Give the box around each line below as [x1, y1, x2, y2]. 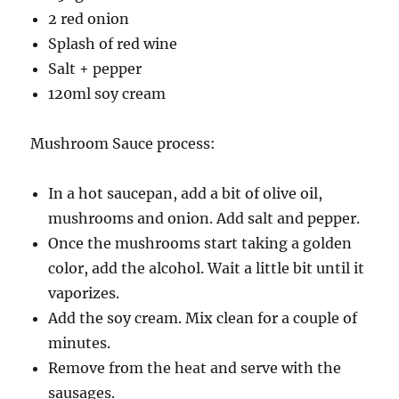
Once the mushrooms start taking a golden [48, 234, 353, 252]
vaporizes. [48, 284, 120, 302]
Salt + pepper [48, 60, 142, 77]
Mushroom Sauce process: [30, 134, 216, 152]
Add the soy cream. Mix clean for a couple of [48, 309, 358, 327]
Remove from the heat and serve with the [48, 359, 342, 377]
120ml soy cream [48, 85, 167, 102]
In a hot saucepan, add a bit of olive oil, [48, 184, 323, 202]
